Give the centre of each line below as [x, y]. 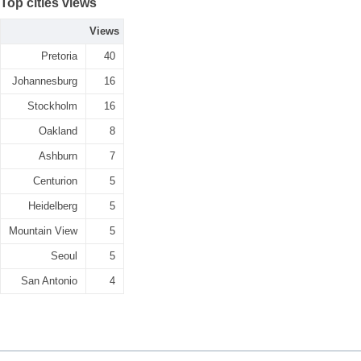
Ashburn [58, 156]
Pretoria [59, 56]
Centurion [55, 181]
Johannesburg [45, 81]
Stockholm [52, 106]
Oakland [58, 131]
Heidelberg [53, 206]
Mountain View [43, 231]
